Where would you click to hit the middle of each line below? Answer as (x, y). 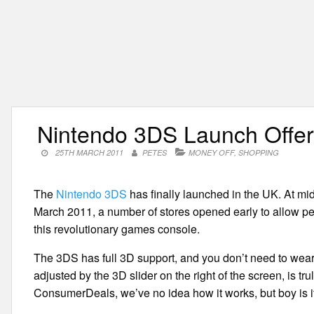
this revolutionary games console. (117, 229)
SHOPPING (259, 152)
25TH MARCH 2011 (90, 152)
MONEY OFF (212, 152)
